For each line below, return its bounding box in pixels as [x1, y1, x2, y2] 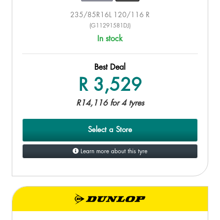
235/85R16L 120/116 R [70, 11, 150, 18]
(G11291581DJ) [89, 22, 131, 28]
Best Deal [94, 63, 126, 71]
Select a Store [88, 126, 132, 134]
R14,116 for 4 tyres [76, 99, 144, 107]
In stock [97, 34, 123, 43]
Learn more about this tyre [79, 148, 147, 154]
